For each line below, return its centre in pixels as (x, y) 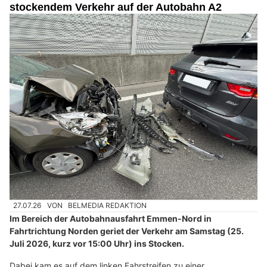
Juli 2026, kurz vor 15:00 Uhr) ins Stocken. (97, 243)
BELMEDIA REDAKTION (108, 206)
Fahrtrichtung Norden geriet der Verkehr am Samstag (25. (127, 231)
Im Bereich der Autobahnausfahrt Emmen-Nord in (111, 218)
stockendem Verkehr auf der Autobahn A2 (116, 7)
